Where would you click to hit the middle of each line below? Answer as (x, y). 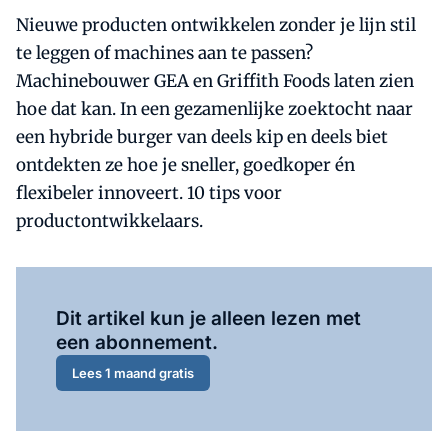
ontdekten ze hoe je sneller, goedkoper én (185, 165)
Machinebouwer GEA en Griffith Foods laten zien (215, 81)
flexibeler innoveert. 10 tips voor (149, 193)
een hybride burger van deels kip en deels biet (202, 137)
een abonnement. (137, 342)
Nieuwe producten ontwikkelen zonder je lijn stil (216, 25)
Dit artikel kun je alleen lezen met (208, 318)
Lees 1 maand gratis (133, 372)
